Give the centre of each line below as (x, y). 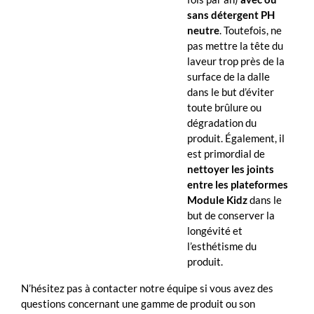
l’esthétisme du (222, 246)
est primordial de (226, 153)
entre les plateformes (238, 184)
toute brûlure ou (224, 107)
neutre (203, 30)
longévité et (215, 230)
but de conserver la (231, 215)
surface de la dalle (228, 76)
